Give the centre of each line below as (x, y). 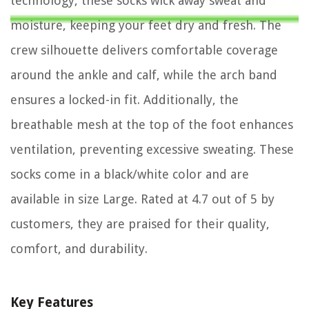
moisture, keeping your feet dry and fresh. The (146, 26)
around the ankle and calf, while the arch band (144, 75)
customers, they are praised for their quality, (140, 224)
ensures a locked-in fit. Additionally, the (124, 100)
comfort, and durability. (79, 249)
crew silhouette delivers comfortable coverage (144, 50)
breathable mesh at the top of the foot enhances (152, 125)
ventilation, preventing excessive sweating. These (152, 150)
